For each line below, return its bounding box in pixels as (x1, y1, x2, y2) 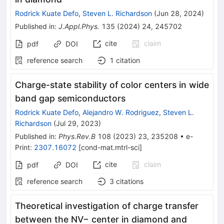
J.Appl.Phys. (58, 21, 99, 30)
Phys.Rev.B (58, 131, 95, 140)
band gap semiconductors (15, 92, 125, 103)
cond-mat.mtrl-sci (81, 142, 139, 151)
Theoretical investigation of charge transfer (15, 200, 198, 211)
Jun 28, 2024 (156, 8, 201, 17)
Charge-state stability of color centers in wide (15, 79, 209, 90)
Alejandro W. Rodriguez (82, 107, 159, 116)
